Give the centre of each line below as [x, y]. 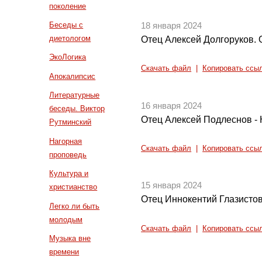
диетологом [70, 39]
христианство [73, 187]
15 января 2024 [172, 186]
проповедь [68, 154]
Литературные [75, 95]
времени [64, 251]
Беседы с [66, 25]
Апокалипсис [73, 76]
